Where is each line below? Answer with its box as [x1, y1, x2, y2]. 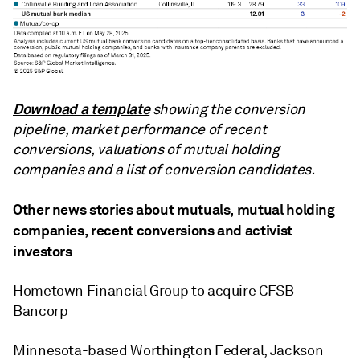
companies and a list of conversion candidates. [13, 160, 315, 178]
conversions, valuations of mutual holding [13, 140, 280, 158]
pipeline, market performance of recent [13, 120, 267, 138]
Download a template [13, 99, 150, 118]
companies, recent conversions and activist [13, 220, 292, 239]
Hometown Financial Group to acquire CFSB [13, 281, 294, 300]
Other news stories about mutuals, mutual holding [13, 199, 335, 219]
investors [13, 241, 72, 260]
